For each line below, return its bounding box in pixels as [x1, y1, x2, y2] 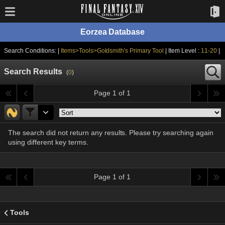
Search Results [4, 67, 62, 76]
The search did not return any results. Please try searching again [8, 129, 214, 137]
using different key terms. [8, 138, 88, 146]
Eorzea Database [80, 28, 145, 36]
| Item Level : [168, 47, 201, 54]
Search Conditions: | [4, 47, 61, 54]
